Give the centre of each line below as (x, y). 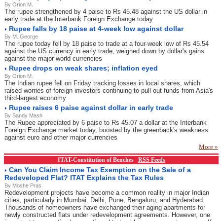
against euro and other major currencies (61, 137)
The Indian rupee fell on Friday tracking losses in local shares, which (102, 83)
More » (208, 147)
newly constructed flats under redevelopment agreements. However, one (107, 215)
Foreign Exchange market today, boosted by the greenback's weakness (106, 130)
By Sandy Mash (23, 115)
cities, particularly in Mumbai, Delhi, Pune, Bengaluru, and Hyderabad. (105, 200)
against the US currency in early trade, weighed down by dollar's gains (104, 51)
